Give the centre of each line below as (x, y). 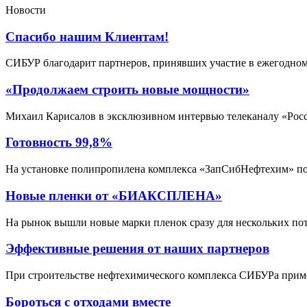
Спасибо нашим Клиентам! (87, 36)
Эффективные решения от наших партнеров (137, 249)
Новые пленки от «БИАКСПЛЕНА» (114, 195)
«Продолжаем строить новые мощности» (127, 89)
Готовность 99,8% (59, 143)
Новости (26, 10)
